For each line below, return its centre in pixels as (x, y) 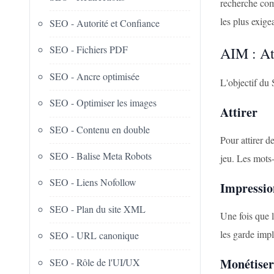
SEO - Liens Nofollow (93, 182)
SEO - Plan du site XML (98, 209)
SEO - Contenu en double (100, 129)
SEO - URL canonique (94, 235)
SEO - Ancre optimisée (94, 76)
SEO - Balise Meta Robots (101, 155)
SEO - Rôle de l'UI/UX (95, 262)
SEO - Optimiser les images (103, 103)
